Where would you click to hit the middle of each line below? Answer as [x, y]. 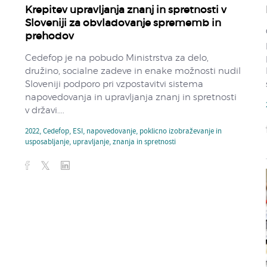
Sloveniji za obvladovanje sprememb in [123, 23]
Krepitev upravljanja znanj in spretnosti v [126, 10]
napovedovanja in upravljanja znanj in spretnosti [131, 97]
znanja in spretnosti [145, 142]
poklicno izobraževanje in [181, 131]
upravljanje [91, 142]
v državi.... [45, 110]
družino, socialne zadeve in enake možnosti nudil [133, 71]
